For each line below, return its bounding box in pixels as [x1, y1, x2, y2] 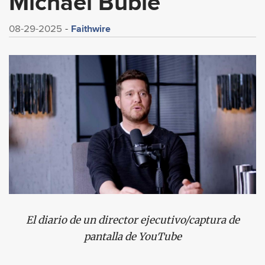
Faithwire [71, 22, 111, 35]
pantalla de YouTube [83, 230, 182, 244]
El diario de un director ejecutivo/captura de [25, 214, 240, 227]
